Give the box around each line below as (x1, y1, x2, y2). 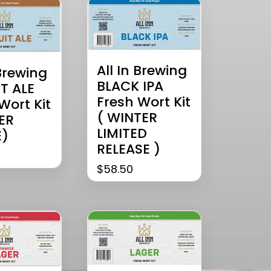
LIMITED (97, 124, 148, 143)
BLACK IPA (97, 77, 164, 96)
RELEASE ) (97, 140, 161, 159)
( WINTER (97, 108, 158, 128)
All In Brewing (97, 61, 188, 80)
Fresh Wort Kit (97, 93, 191, 112)
